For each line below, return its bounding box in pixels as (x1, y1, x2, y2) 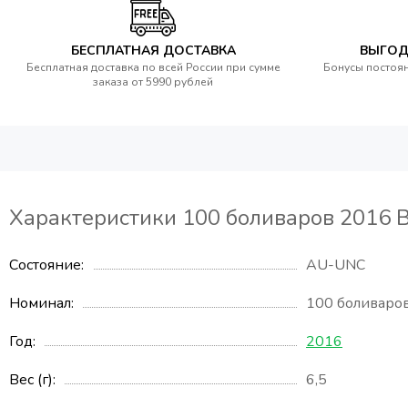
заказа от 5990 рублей (93, 75, 213, 90)
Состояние (9, 255, 81, 276)
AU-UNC (306, 255, 365, 276)
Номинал (9, 293, 71, 314)
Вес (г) (9, 370, 53, 391)
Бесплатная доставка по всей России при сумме (25, 60, 280, 76)
